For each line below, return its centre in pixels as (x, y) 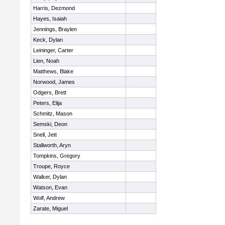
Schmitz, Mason (53, 114)
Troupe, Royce (51, 166)
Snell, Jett (45, 135)
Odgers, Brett (50, 92)
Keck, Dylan (48, 40)
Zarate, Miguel (50, 208)
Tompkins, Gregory (57, 156)
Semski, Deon (50, 124)
